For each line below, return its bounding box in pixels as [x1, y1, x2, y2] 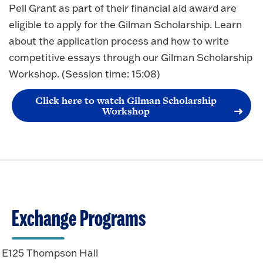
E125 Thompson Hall [2, 246, 98, 259]
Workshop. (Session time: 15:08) [9, 67, 160, 80]
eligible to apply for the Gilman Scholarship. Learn [9, 18, 242, 31]
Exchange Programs [12, 207, 146, 231]
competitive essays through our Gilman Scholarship [9, 50, 252, 63]
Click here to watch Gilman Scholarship [35, 93, 217, 108]
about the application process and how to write [9, 34, 229, 47]
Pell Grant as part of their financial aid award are [9, 1, 237, 14]
